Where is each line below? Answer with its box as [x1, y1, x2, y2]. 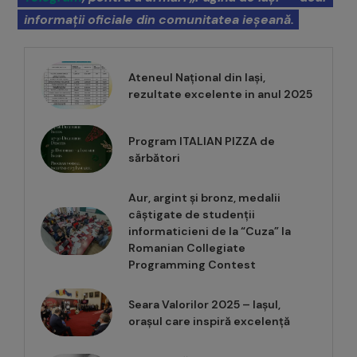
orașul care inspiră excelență [128, 314, 290, 329]
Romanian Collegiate [128, 241, 245, 256]
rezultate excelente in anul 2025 [128, 87, 312, 102]
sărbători [128, 151, 180, 166]
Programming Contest [128, 257, 256, 273]
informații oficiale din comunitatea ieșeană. [24, 11, 294, 29]
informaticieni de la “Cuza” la [128, 224, 291, 239]
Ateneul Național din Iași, [128, 70, 265, 85]
